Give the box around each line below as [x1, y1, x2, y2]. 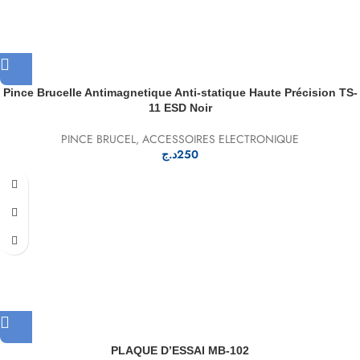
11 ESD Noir [148, 101, 212, 115]
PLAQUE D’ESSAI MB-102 [111, 344, 249, 358]
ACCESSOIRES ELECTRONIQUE [142, 131, 299, 148]
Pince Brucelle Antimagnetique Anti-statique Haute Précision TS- [2, 86, 358, 100]
